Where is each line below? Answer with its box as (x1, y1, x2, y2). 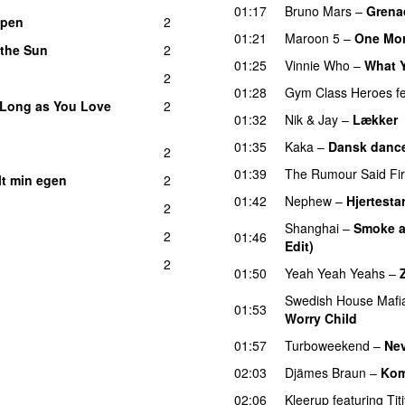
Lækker (353, 109, 398, 128)
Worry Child (285, 308, 357, 327)
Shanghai (285, 218, 339, 237)
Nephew (285, 191, 332, 210)
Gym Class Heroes (285, 82, 392, 101)
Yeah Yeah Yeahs (285, 263, 385, 282)
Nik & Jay (285, 109, 338, 128)
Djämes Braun (285, 363, 366, 381)
